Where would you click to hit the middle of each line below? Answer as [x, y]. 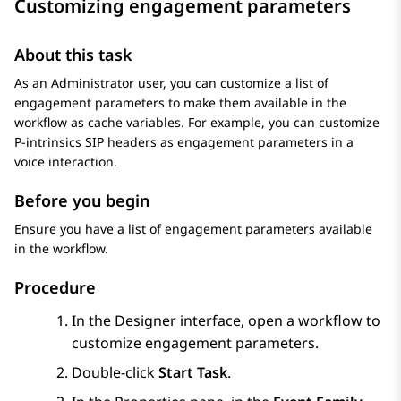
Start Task [193, 373]
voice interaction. [66, 162]
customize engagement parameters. [195, 343]
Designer [145, 321]
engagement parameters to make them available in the [180, 103]
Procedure [55, 288]
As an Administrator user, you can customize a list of [171, 83]
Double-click [115, 373]
